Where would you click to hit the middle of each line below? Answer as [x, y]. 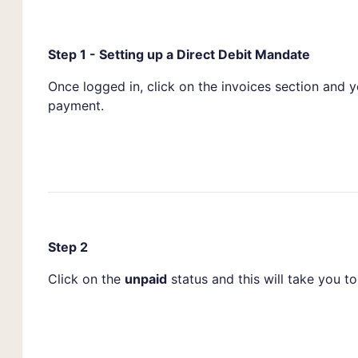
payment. [76, 105]
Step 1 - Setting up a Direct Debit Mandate [179, 54]
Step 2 [68, 247]
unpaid [146, 279]
